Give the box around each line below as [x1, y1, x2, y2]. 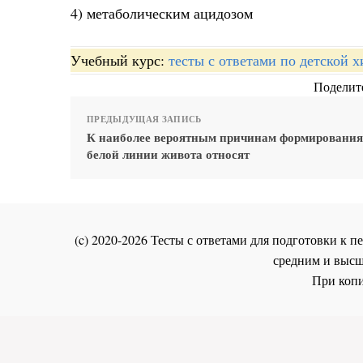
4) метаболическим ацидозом [70, 3, 253, 23]
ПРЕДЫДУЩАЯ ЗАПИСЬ [87, 112, 202, 126]
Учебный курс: [70, 49, 169, 70]
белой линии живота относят [87, 144, 250, 163]
